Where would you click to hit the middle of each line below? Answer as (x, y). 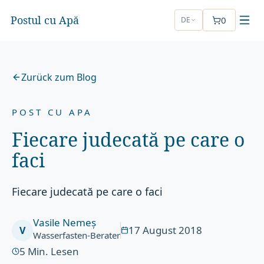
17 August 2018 (166, 230)
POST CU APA (52, 112)
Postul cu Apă (44, 20)
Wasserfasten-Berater (77, 235)
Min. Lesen (54, 251)
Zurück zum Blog (59, 77)
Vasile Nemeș (65, 222)
